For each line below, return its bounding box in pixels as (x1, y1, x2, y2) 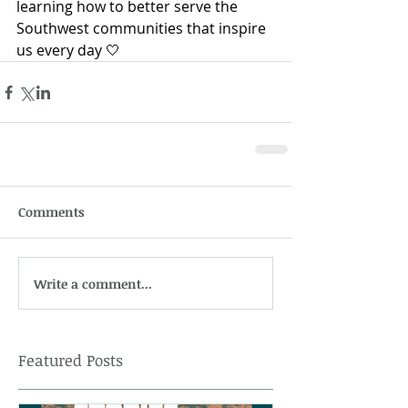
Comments (18, 203, 85, 220)
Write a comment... (34, 274, 152, 292)
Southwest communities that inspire (16, 18, 270, 38)
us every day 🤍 (16, 40, 120, 60)
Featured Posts (18, 350, 123, 371)
